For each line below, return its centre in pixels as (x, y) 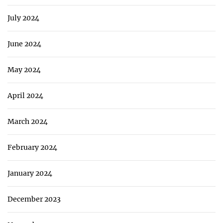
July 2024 (23, 18)
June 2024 (24, 44)
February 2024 (32, 147)
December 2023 (34, 199)
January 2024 (30, 173)
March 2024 (28, 121)
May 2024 (24, 69)
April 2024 (25, 95)
